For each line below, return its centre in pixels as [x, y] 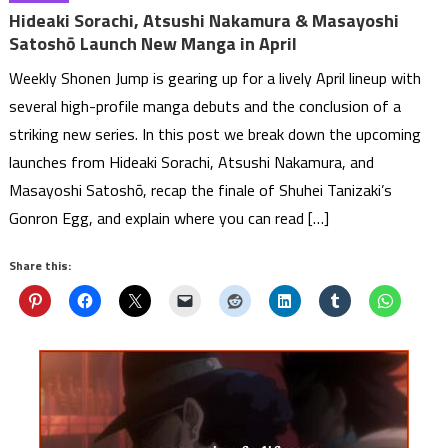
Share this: [40, 266]
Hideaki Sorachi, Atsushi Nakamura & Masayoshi [204, 21]
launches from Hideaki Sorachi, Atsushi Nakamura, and [192, 162]
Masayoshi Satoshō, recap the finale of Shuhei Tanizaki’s [201, 190]
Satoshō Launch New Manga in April [153, 44]
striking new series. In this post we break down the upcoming [215, 134]
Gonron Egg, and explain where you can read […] [169, 218]
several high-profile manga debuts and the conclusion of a [205, 106]
